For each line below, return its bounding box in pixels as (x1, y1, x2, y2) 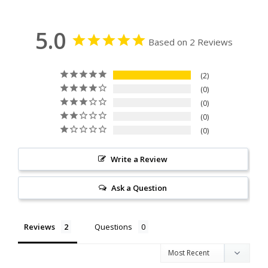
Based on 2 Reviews (148, 36, 233, 48)
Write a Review (111, 154, 168, 165)
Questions (95, 221, 132, 233)
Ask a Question (111, 182, 167, 194)
